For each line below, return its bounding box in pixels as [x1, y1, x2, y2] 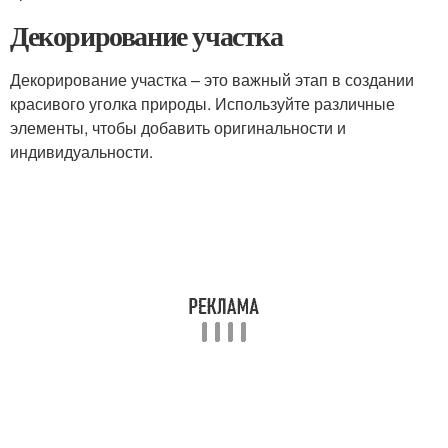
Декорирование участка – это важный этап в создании [10, 68, 414, 91]
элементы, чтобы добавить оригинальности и [10, 116, 346, 139]
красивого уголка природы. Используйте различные [10, 92, 395, 115]
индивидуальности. [10, 140, 153, 163]
